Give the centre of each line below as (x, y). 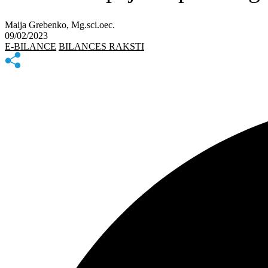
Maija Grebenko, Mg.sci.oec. (60, 25)
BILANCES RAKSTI (101, 46)
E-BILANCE (31, 46)
